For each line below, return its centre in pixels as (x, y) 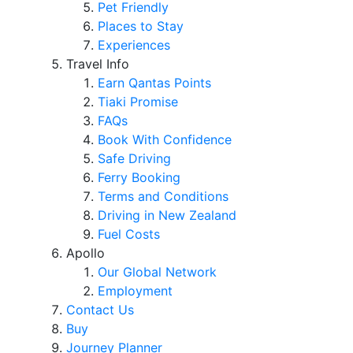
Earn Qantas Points (154, 83)
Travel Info (98, 64)
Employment (135, 291)
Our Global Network (157, 272)
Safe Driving (134, 158)
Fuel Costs (129, 234)
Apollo (85, 253)
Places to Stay (141, 26)
